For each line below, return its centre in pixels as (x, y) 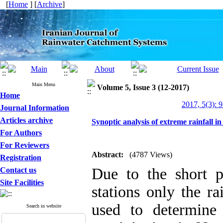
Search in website (44, 206)
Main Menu (44, 84)
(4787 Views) (151, 155)
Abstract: (108, 155)
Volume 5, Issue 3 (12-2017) (143, 87)
